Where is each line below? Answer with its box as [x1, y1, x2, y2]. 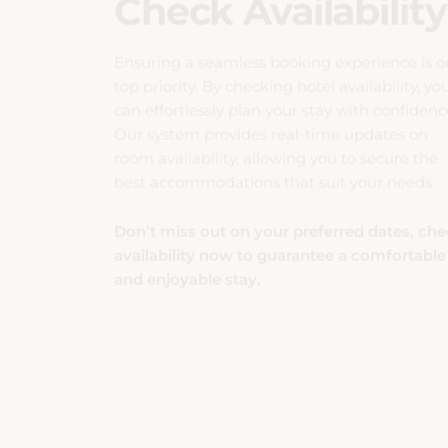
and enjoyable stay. [114, 211, 261, 230]
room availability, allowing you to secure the [114, 90, 438, 109]
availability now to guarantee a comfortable [114, 187, 446, 206]
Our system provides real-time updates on [114, 66, 428, 85]
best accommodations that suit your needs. [114, 114, 435, 133]
